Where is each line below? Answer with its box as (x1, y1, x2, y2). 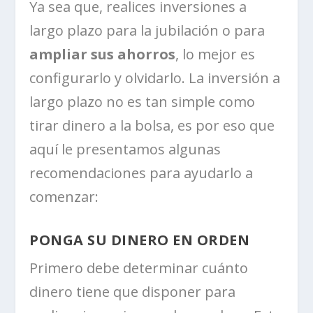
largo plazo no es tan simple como (29, 92, 256, 112)
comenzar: (29, 187, 99, 207)
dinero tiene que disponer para (29, 282, 236, 302)
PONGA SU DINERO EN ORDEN (29, 231, 250, 250)
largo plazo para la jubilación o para (29, 21, 265, 41)
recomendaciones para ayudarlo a (29, 163, 254, 183)
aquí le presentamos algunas (29, 140, 221, 159)
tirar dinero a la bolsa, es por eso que (29, 116, 275, 136)
